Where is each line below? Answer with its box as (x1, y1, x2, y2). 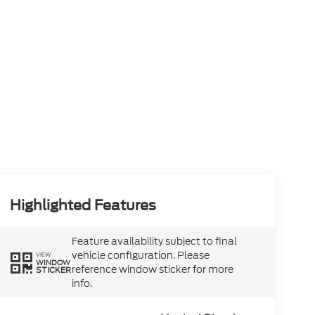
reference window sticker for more (71, 262, 233, 277)
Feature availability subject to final (71, 234, 237, 249)
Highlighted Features (9, 197, 156, 214)
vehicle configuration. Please (71, 248, 210, 263)
